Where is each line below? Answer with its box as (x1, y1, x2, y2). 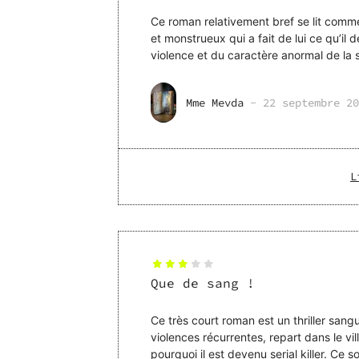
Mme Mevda (186, 95, 244, 111)
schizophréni (151, 65, 217, 79)
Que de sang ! (151, 275, 255, 292)
